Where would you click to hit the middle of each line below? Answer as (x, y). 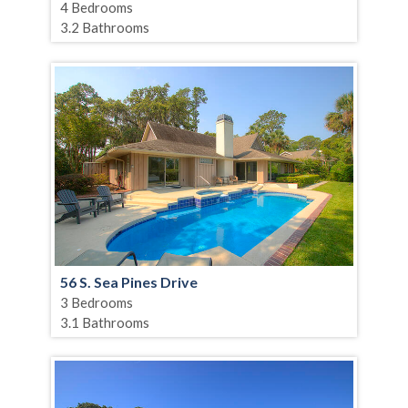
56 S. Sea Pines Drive (129, 281)
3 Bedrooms (97, 302)
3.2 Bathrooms (105, 28)
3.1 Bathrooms (105, 322)
